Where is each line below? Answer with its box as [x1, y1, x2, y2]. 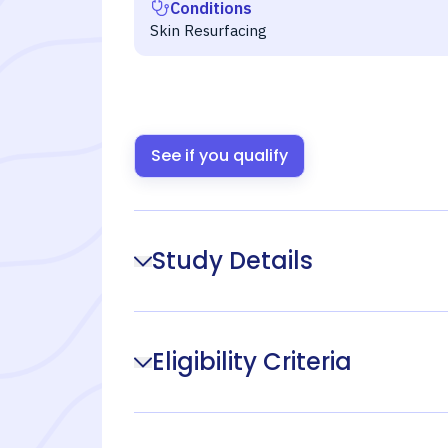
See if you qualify [151, 144, 288, 167]
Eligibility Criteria [152, 345, 352, 378]
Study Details [152, 244, 313, 277]
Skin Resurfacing [150, 21, 267, 40]
